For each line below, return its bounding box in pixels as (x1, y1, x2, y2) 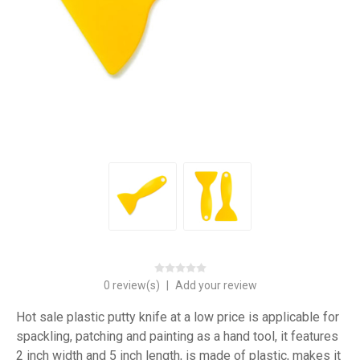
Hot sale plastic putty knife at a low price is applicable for (16, 309, 339, 325)
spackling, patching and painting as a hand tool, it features (16, 328, 338, 344)
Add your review (174, 278, 257, 292)
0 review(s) (103, 278, 162, 292)
